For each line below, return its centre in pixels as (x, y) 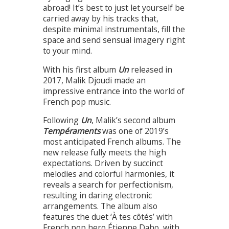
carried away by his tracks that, (101, 19)
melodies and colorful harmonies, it (109, 174)
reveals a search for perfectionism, (108, 185)
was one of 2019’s (135, 131)
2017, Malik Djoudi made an (94, 80)
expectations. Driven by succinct (103, 163)
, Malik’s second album (133, 120)
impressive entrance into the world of (114, 91)
